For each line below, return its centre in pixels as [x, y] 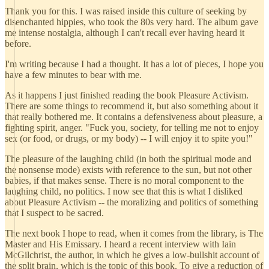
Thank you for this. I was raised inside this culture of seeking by [126, 11]
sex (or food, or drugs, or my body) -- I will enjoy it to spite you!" [129, 138]
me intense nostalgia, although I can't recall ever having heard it [125, 33]
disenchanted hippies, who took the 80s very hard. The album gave [131, 22]
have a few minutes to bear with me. [73, 75]
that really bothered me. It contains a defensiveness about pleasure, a [134, 117]
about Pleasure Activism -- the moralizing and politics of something [131, 202]
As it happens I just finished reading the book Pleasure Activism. [127, 95]
